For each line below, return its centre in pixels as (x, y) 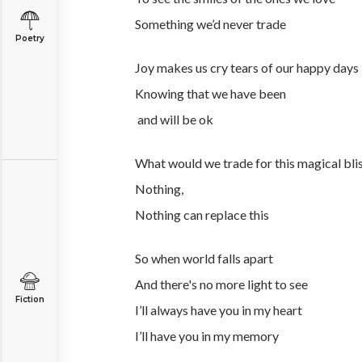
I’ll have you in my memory (207, 336)
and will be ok (174, 119)
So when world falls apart (204, 258)
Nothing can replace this (202, 215)
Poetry (29, 38)
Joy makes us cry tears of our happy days (247, 67)
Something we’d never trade (212, 24)
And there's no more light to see (221, 284)
